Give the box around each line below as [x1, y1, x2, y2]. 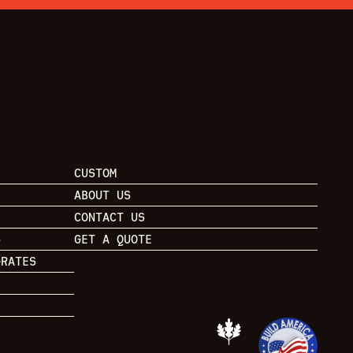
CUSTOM [73, 165, 117, 180]
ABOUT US [73, 187, 131, 203]
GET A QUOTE [73, 231, 152, 247]
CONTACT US [73, 209, 145, 225]
